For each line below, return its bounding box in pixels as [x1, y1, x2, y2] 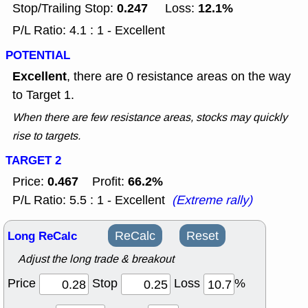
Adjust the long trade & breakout [18, 252, 174, 267]
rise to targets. [12, 129, 80, 144]
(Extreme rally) [172, 192, 252, 209]
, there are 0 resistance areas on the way [67, 68, 291, 85]
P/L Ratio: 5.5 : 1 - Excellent [12, 192, 165, 209]
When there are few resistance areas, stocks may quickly [12, 110, 287, 125]
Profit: [78, 173, 128, 190]
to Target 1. [12, 87, 74, 104]
